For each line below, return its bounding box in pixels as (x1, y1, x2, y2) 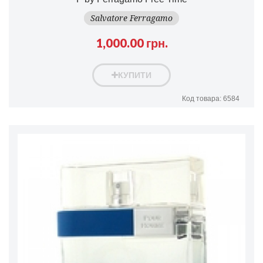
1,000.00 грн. (95, 35, 168, 50)
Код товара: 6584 (182, 94, 240, 103)
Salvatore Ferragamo (90, 13, 173, 23)
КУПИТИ (118, 70, 151, 80)
